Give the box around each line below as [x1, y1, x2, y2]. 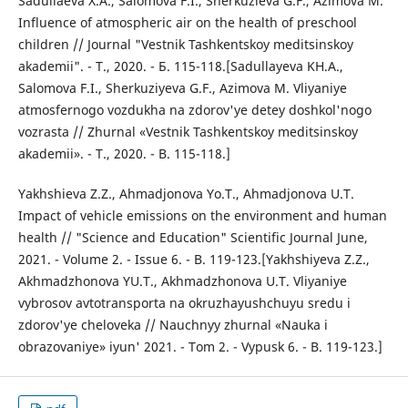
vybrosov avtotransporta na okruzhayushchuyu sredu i [17, 294, 351, 312]
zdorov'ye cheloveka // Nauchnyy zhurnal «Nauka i [17, 316, 328, 334]
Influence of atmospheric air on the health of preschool [17, 14, 357, 32]
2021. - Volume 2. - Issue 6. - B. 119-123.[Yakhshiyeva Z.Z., [17, 250, 370, 269]
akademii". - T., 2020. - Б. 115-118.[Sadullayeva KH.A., [17, 57, 343, 76]
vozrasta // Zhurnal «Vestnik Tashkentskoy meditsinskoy [17, 123, 358, 141]
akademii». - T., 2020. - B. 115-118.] [17, 145, 230, 163]
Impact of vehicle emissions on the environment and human [17, 207, 387, 225]
